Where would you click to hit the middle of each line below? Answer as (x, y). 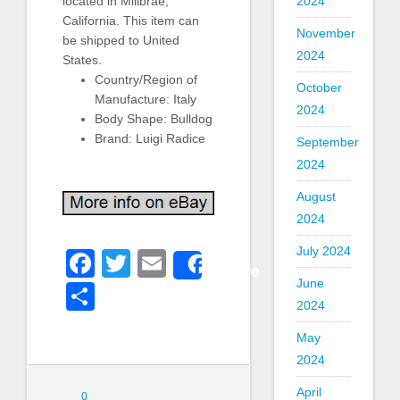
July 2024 (323, 251)
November (325, 33)
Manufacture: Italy (146, 99)
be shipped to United (121, 40)
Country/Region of (146, 79)
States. (82, 59)
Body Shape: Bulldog (154, 118)
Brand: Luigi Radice (150, 138)
